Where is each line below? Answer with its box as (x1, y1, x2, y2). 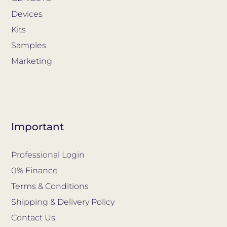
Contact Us (11, 212, 56, 222)
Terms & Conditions (11, 181, 89, 191)
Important (11, 120, 64, 133)
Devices (11, 9, 43, 19)
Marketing (11, 56, 53, 66)
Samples (11, 40, 47, 50)
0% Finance (11, 165, 58, 175)
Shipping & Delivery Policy (11, 197, 115, 207)
